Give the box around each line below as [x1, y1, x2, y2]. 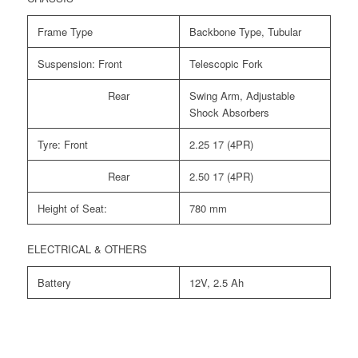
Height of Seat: [37, 200, 107, 216]
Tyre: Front [37, 136, 88, 152]
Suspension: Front [37, 55, 122, 71]
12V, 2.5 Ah [189, 274, 244, 290]
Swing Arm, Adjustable [189, 87, 295, 103]
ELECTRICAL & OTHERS [26, 241, 147, 257]
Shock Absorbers [189, 104, 269, 120]
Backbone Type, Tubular [189, 23, 301, 39]
